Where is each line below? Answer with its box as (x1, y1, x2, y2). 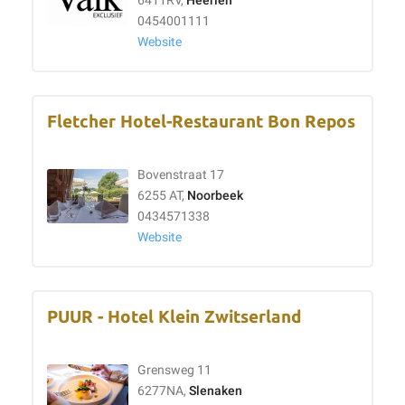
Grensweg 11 (137, 363, 212, 378)
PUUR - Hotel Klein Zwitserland (47, 307, 301, 326)
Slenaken (189, 383, 242, 399)
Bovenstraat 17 (137, 167, 224, 183)
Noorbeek (187, 188, 243, 203)
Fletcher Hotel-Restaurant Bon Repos (47, 112, 355, 131)
